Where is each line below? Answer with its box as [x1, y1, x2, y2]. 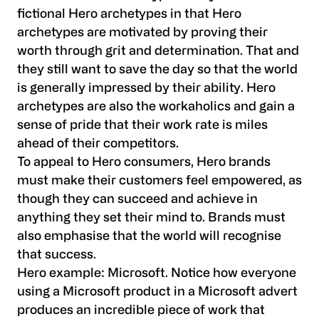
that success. [17, 249, 96, 261]
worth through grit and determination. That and [17, 45, 299, 58]
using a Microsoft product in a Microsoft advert [17, 286, 298, 298]
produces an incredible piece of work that [17, 304, 265, 317]
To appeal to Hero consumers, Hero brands [17, 156, 271, 169]
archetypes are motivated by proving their [17, 26, 268, 39]
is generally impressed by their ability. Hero [17, 82, 276, 95]
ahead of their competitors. [17, 137, 179, 150]
